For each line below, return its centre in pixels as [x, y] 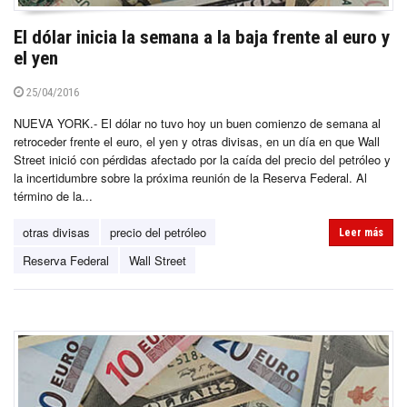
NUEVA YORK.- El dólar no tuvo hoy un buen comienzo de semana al [197, 123]
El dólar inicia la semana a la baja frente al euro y [202, 37]
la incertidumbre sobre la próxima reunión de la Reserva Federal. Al [190, 177]
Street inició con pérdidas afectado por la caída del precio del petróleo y [202, 159]
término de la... [53, 195]
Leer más [361, 232]
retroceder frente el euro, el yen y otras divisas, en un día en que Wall [197, 141]
